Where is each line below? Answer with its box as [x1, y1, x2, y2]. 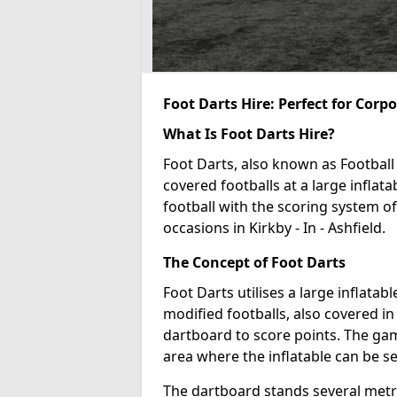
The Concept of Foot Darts [163, 252, 346, 272]
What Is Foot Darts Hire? [163, 123, 335, 144]
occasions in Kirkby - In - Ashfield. [163, 217, 385, 237]
